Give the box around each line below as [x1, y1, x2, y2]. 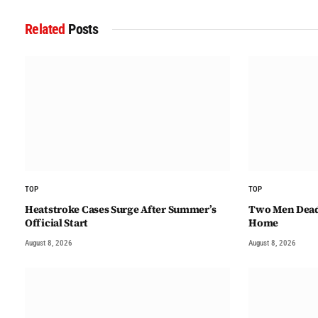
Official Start [25, 216, 88, 231]
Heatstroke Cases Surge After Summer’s [25, 202, 216, 217]
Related [25, 20, 69, 38]
